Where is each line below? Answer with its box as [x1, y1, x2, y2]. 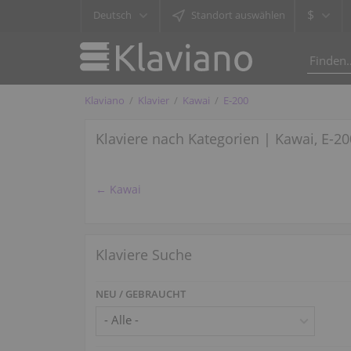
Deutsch [93, 8, 132, 22]
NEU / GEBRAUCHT [96, 286, 186, 301]
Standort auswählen [191, 8, 285, 22]
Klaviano [85, 92, 125, 107]
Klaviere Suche [96, 244, 193, 264]
